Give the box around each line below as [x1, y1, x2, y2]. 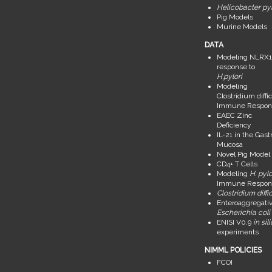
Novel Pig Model [216, 150, 270, 159]
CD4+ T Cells [216, 160, 257, 169]
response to [216, 63, 255, 72]
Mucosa [216, 140, 243, 149]
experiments [216, 228, 259, 237]
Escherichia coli [216, 208, 270, 217]
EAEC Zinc [216, 111, 252, 120]
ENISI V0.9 [216, 218, 253, 227]
